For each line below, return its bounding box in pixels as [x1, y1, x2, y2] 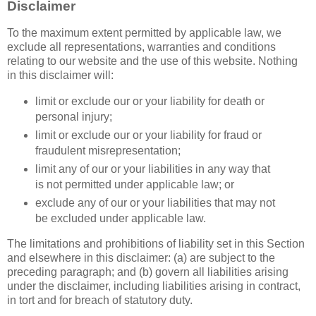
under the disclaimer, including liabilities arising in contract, [7, 280, 300, 293]
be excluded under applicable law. [35, 212, 206, 224]
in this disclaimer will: [7, 68, 114, 81]
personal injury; [35, 110, 112, 123]
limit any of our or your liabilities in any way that [35, 162, 270, 175]
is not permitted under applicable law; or [35, 178, 234, 190]
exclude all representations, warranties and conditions [7, 40, 276, 53]
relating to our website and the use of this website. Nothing [7, 54, 298, 67]
